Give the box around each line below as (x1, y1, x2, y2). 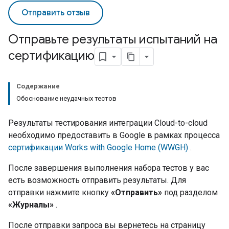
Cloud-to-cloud (154, 118, 208, 128)
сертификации (8, 143, 65, 152)
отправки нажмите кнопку (8, 188, 111, 197)
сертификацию (8, 48, 95, 64)
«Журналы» (8, 200, 54, 210)
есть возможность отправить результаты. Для (8, 175, 186, 185)
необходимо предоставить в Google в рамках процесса (8, 130, 220, 140)
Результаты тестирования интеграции (8, 118, 154, 128)
